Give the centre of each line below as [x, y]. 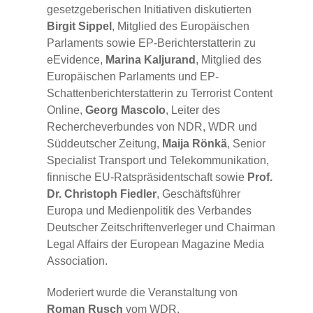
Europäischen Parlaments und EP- [133, 77]
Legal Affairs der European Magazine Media [155, 245]
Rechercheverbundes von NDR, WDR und [152, 127]
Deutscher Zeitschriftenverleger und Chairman [161, 228]
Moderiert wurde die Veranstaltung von [142, 292]
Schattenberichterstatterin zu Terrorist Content [160, 94]
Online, [66, 110]
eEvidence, [76, 60]
